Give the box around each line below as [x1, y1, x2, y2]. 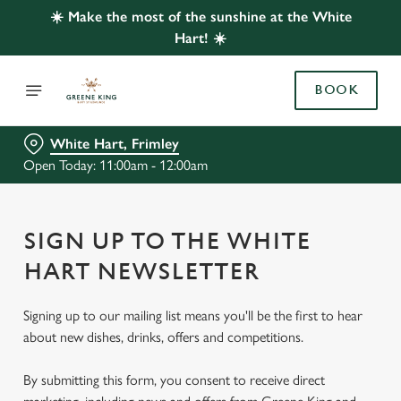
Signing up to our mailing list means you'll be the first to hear [23, 307, 363, 324]
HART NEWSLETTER [23, 259, 260, 286]
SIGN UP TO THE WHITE [23, 228, 311, 255]
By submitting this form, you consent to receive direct [23, 371, 325, 388]
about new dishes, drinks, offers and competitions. [23, 328, 303, 346]
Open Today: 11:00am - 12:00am [23, 157, 208, 174]
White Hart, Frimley [50, 135, 179, 152]
